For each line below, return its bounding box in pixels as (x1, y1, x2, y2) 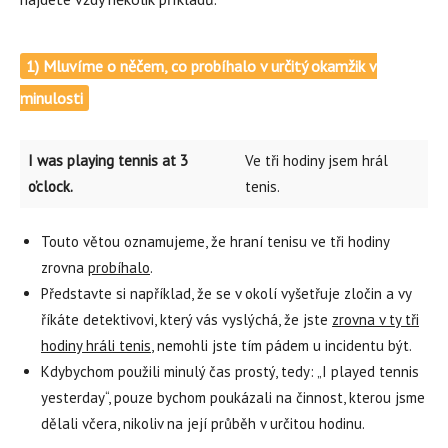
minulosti (20, 88, 83, 108)
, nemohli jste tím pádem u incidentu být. (151, 336, 412, 355)
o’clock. (28, 177, 73, 196)
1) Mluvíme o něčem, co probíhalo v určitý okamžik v (26, 56, 377, 76)
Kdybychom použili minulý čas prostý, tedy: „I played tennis (41, 362, 419, 381)
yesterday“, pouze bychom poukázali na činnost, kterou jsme (41, 388, 425, 407)
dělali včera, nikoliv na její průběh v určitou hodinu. (41, 414, 365, 433)
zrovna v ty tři (332, 310, 419, 329)
